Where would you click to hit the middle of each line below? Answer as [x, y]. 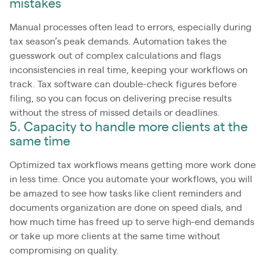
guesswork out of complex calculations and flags [115, 56]
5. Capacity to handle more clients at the [129, 127]
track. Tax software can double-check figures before [123, 84]
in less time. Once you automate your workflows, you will [131, 179]
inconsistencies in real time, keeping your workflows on [129, 70]
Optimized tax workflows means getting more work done [133, 165]
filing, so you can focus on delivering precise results [121, 98]
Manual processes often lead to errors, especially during [131, 27]
